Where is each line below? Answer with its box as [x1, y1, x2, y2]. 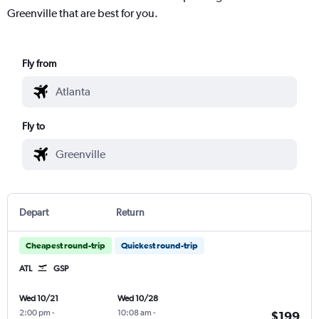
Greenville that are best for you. [7, 6, 158, 20]
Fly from [22, 57, 57, 69]
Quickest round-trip [121, 240, 198, 251]
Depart [19, 206, 48, 218]
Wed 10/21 [19, 293, 58, 303]
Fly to [22, 120, 46, 132]
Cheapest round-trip [26, 240, 105, 251]
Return [115, 206, 145, 218]
